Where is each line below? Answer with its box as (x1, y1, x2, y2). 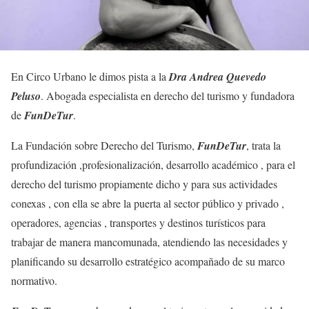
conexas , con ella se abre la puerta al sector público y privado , (11, 196, 284, 211)
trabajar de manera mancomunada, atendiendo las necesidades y (11, 235, 288, 250)
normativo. (11, 273, 57, 288)
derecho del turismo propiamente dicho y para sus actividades (11, 177, 277, 192)
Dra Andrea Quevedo (169, 69, 266, 85)
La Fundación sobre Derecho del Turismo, (11, 138, 197, 153)
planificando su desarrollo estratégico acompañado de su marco (11, 254, 285, 269)
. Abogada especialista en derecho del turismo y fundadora (41, 88, 295, 103)
